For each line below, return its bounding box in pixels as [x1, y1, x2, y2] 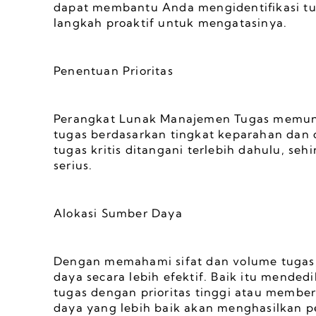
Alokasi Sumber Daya [54, 206, 183, 220]
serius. [54, 158, 93, 172]
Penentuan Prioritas [54, 63, 174, 78]
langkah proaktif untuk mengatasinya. [54, 16, 288, 30]
